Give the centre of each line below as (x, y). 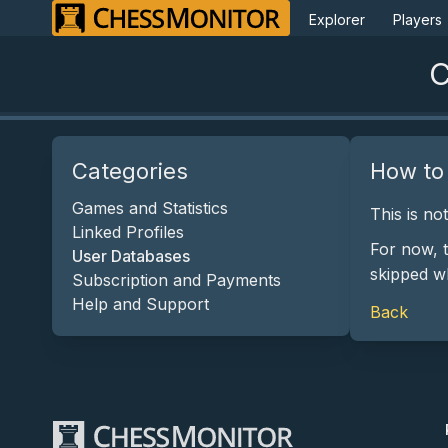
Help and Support (140, 303)
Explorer (337, 19)
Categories (130, 170)
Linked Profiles (128, 231)
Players (417, 19)
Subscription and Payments (176, 279)
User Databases (131, 255)
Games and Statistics (150, 207)
